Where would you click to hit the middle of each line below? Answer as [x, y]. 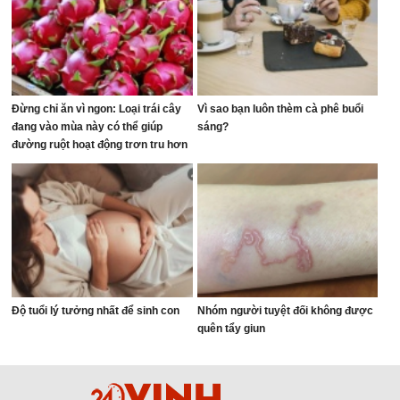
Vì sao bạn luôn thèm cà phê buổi [280, 109]
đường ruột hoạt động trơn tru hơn [100, 145]
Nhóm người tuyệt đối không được [285, 311]
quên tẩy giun [231, 329]
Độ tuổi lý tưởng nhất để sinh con [96, 311]
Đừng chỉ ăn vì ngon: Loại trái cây [97, 109]
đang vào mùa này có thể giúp [87, 127]
